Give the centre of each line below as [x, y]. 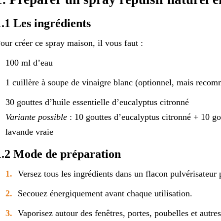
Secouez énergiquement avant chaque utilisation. [105, 193]
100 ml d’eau [29, 62]
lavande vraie [29, 131]
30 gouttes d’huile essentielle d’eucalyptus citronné [97, 102]
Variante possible [36, 117]
